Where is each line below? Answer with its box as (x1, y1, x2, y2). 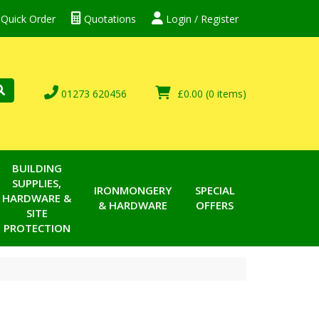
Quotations (81, 11, 136, 26)
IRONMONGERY (93, 183, 172, 197)
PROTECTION (3, 221, 70, 235)
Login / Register (163, 11, 239, 26)
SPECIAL (194, 183, 235, 197)
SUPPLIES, (12, 176, 61, 190)
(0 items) (206, 87, 246, 100)
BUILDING (11, 161, 62, 175)
